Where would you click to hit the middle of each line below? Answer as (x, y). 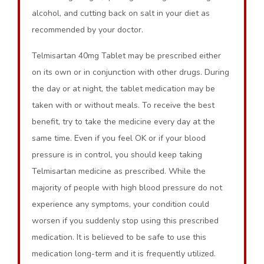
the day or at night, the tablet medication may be (123, 89)
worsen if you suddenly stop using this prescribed (125, 221)
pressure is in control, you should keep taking (117, 155)
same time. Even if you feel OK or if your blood (119, 138)
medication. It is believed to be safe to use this (119, 237)
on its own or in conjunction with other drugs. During (131, 72)
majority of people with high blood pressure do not (127, 188)
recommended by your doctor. (88, 30)
